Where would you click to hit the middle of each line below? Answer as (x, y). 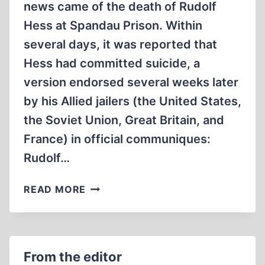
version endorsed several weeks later (131, 82)
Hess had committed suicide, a (112, 63)
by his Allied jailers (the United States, (132, 101)
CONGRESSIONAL (130, 245)
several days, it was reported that (120, 44)
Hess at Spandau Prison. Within (113, 25)
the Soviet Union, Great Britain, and (124, 120)
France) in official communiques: (117, 139)
